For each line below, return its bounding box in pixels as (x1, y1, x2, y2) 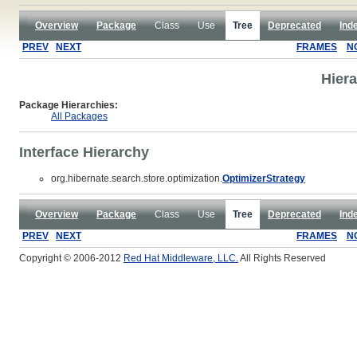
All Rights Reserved (238, 252, 326, 264)
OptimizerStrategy (222, 172, 305, 184)
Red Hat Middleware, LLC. (124, 252, 238, 264)
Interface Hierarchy (19, 143, 149, 160)
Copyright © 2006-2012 (19, 252, 124, 264)
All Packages (51, 110, 108, 122)
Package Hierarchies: (19, 99, 118, 111)
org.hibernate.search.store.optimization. (51, 172, 222, 184)
